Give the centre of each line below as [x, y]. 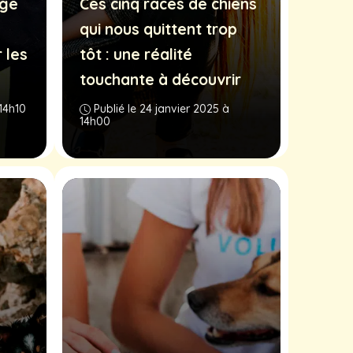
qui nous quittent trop [158, 29]
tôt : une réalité [136, 54]
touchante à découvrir [160, 79]
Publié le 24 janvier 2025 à [162, 108]
